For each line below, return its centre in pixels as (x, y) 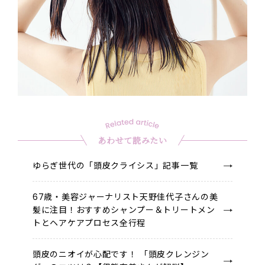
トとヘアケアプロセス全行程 (89, 223)
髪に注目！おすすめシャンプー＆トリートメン (124, 210)
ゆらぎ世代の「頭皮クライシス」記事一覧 (115, 166)
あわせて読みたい (132, 140)
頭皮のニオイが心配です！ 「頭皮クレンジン (121, 255)
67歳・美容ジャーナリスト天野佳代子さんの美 (125, 197)
